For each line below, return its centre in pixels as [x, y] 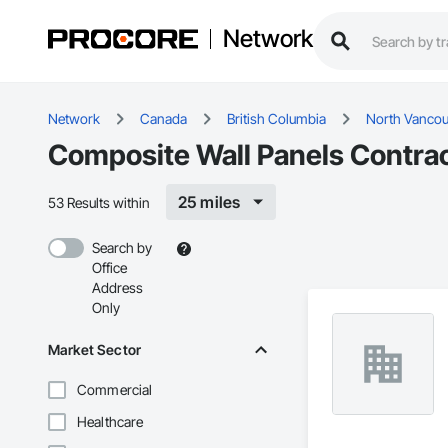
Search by [122, 248]
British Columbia [276, 119]
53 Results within [99, 202]
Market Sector [94, 350]
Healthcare [110, 422]
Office [109, 268]
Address [117, 288]
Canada [163, 119]
